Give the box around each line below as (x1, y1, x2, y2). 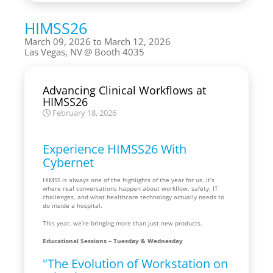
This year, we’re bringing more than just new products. (43, 218, 202, 227)
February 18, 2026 (50, 107, 116, 118)
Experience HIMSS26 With (43, 140, 186, 157)
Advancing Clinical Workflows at (43, 82, 206, 97)
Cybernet (43, 154, 94, 171)
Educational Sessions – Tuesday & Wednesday (43, 236, 183, 245)
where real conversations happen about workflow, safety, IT (43, 183, 218, 193)
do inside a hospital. (43, 200, 102, 210)
